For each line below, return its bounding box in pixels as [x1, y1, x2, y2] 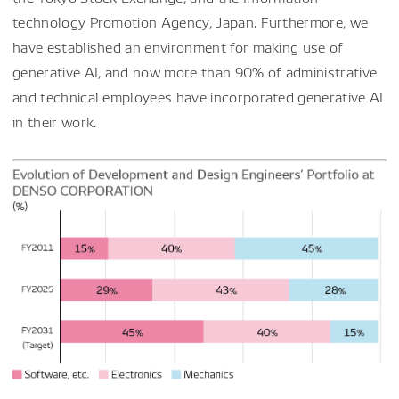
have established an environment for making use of [12, 37, 344, 56]
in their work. [12, 112, 97, 131]
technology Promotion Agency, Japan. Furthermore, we [12, 12, 369, 31]
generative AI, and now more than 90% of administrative [12, 62, 378, 81]
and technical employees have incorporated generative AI [12, 87, 384, 106]
